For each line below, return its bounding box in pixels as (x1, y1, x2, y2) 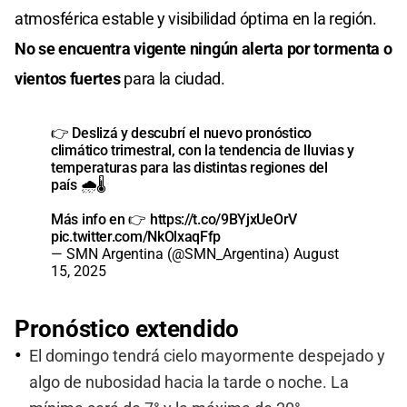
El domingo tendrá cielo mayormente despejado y (29, 346, 385, 365)
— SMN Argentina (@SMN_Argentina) (51, 244, 293, 263)
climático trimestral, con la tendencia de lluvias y (51, 141, 354, 159)
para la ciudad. (120, 68, 225, 88)
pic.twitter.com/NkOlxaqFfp (51, 227, 222, 245)
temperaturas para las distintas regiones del (51, 158, 328, 176)
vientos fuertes (15, 68, 121, 88)
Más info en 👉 (51, 210, 150, 228)
